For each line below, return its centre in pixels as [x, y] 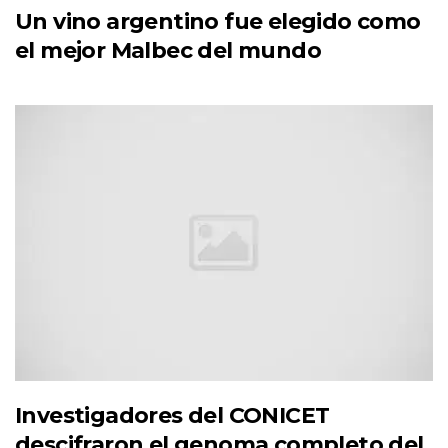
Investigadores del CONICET [172, 415]
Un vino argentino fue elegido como [218, 22]
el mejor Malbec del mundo [168, 51]
